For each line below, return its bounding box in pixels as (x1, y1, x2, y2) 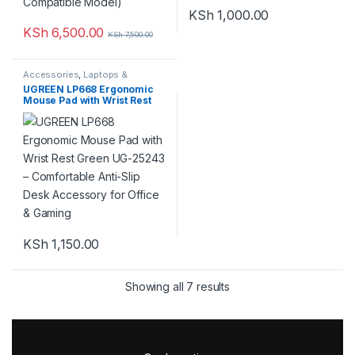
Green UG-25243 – (23, 105, 113, 117)
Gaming (23, 138, 63, 151)
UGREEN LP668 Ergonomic (23, 82, 154, 95)
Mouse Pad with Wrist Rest (23, 94, 151, 106)
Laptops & (83, 68, 128, 80)
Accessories (23, 68, 79, 80)
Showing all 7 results (124, 279, 231, 293)
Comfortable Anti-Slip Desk (23, 116, 157, 128)
